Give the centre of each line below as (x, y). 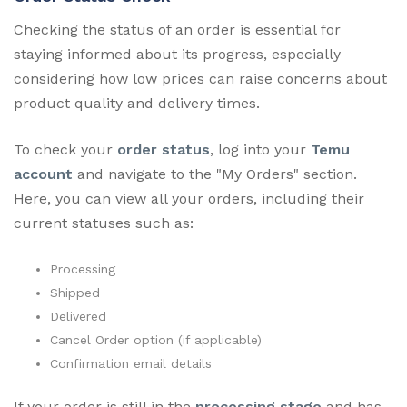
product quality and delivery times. (137, 103)
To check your (65, 149)
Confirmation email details (131, 363)
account (43, 174)
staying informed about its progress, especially (177, 54)
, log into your (260, 149)
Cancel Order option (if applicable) (156, 339)
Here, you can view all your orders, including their (189, 198)
